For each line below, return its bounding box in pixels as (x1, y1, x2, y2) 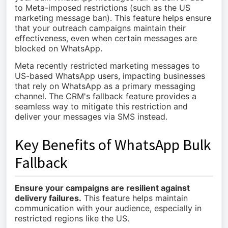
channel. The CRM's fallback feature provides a (15, 91, 196, 101)
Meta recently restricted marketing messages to (15, 61, 200, 71)
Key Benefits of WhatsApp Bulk (15, 135, 211, 154)
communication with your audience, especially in (15, 203, 202, 213)
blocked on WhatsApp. (15, 43, 102, 53)
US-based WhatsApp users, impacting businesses (15, 71, 205, 81)
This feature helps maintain (81, 193, 188, 203)
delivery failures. (15, 193, 81, 203)
